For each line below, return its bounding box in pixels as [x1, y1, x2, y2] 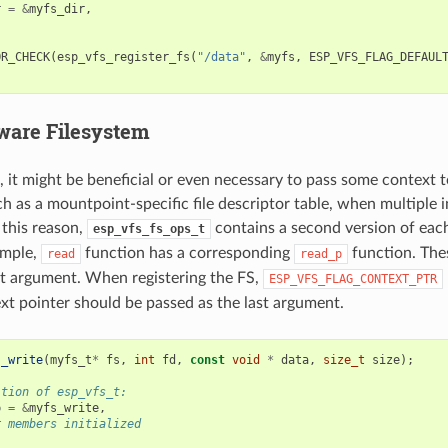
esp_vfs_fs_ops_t [92, 221, 205, 236]
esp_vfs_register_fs [56, 49, 190, 64]
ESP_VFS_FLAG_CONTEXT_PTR [268, 271, 437, 286]
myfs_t [49, 352, 92, 367]
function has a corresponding [80, 244, 294, 261]
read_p [299, 246, 342, 261]
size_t [322, 352, 365, 367]
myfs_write [28, 400, 99, 415]
